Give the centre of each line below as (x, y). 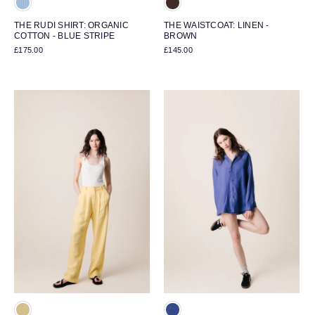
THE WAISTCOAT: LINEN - (217, 25)
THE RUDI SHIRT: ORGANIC (71, 25)
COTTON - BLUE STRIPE (65, 35)
